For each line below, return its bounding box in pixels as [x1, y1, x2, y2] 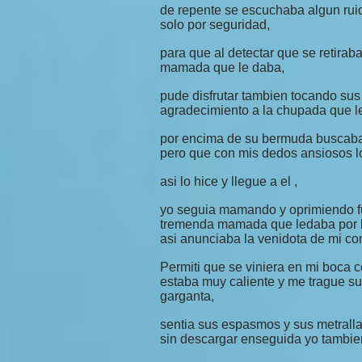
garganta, [160, 289, 214, 303]
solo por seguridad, [160, 18, 270, 32]
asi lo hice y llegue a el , [160, 175, 297, 188]
